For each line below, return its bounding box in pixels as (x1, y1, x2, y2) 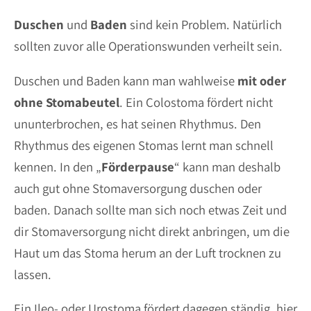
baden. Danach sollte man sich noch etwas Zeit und (14, 201, 287, 218)
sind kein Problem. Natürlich (127, 16, 282, 33)
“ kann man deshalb (174, 158, 280, 175)
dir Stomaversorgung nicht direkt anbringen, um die (14, 222, 289, 239)
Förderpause (101, 158, 174, 175)
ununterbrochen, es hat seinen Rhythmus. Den (14, 115, 261, 132)
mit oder (237, 72, 286, 89)
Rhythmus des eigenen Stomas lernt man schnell (14, 136, 274, 153)
